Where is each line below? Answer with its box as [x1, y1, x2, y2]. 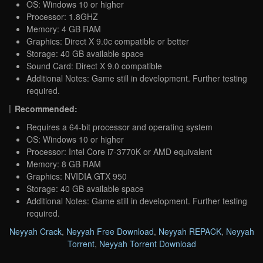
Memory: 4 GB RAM [26, 22, 101, 35]
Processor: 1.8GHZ [26, 10, 98, 22]
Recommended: [15, 102, 78, 114]
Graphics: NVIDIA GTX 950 [26, 170, 127, 182]
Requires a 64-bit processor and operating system [26, 120, 213, 133]
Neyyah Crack [9, 225, 62, 237]
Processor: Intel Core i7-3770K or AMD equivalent [26, 145, 212, 157]
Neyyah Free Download [66, 225, 154, 237]
